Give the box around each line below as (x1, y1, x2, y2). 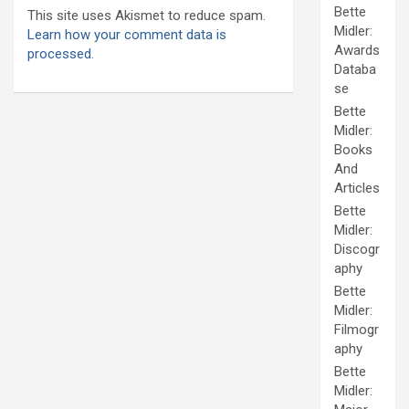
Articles (334, 180, 380, 197)
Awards (334, 42, 380, 59)
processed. (27, 46, 94, 63)
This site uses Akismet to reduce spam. (27, 7, 266, 25)
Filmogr (334, 321, 379, 339)
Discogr (334, 241, 380, 258)
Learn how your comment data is (27, 26, 226, 44)
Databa (334, 61, 376, 79)
